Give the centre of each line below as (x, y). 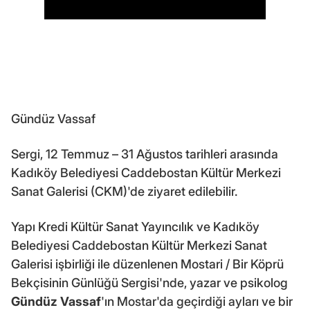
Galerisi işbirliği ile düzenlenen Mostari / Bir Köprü (147, 264)
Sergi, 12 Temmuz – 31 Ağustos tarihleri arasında (145, 154)
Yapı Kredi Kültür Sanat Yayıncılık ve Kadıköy (135, 227)
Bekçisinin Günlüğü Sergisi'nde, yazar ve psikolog (149, 283)
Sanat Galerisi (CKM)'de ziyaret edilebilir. (124, 192)
